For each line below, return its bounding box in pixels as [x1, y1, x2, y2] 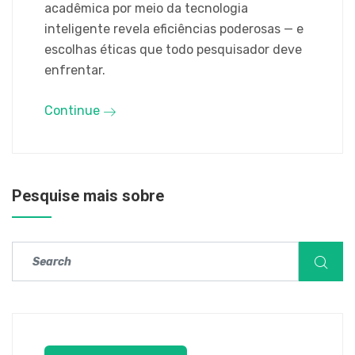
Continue [44, 103, 103, 118]
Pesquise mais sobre [12, 186, 164, 205]
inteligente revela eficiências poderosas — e [44, 21, 303, 36]
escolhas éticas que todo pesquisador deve [44, 42, 302, 57]
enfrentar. [44, 63, 105, 78]
